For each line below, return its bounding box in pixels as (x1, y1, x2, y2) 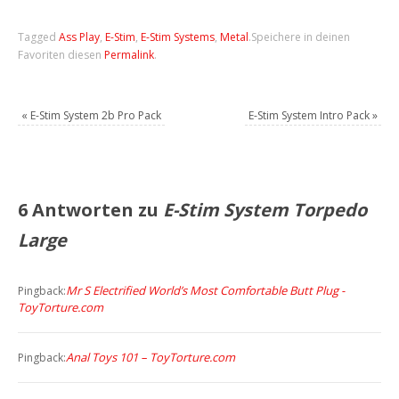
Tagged (18, 28, 60, 45)
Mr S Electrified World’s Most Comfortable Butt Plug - (66, 281, 346, 298)
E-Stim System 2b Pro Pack (28, 107, 162, 123)
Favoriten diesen (18, 46, 105, 62)
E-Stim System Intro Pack (248, 107, 372, 123)
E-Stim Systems (141, 28, 216, 45)
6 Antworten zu (18, 197, 164, 222)
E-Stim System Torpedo (163, 197, 368, 222)
